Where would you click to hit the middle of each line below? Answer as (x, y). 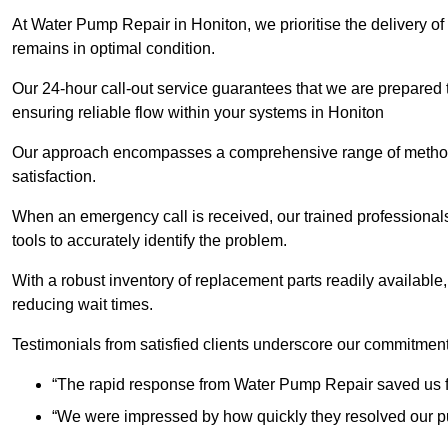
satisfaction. (56, 177)
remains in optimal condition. (115, 49)
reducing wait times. (82, 305)
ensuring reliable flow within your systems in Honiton (198, 113)
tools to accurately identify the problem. (151, 241)
